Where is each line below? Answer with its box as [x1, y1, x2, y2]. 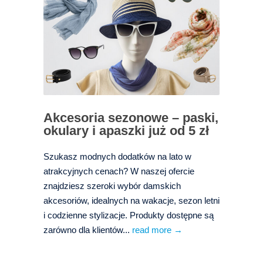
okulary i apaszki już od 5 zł [43, 123, 209, 138]
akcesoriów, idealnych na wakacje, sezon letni [43, 195, 220, 205]
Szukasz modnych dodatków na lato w [43, 151, 191, 161]
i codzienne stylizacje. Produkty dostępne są [43, 210, 214, 220]
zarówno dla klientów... [43, 225, 132, 235]
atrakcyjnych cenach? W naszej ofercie [43, 166, 194, 176]
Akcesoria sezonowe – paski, [43, 110, 218, 125]
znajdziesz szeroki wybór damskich [43, 181, 181, 191]
